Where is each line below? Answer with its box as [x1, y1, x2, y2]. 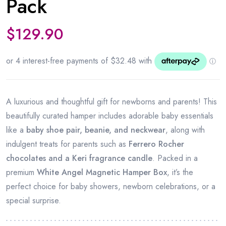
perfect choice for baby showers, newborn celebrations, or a [6, 181, 215, 192]
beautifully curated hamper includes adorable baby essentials [6, 110, 213, 122]
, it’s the [167, 166, 193, 178]
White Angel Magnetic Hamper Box [37, 166, 167, 178]
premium [6, 166, 37, 178]
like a [6, 124, 26, 136]
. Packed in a [152, 152, 198, 164]
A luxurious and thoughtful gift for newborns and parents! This [6, 96, 217, 107]
